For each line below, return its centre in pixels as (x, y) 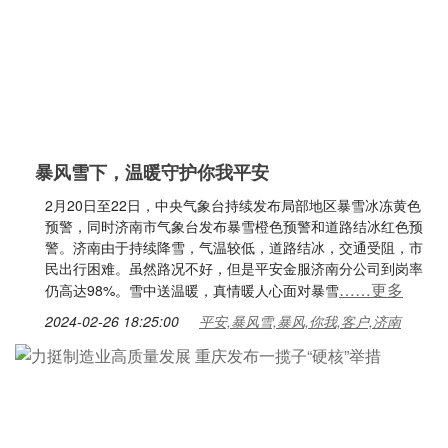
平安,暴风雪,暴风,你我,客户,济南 (300, 321)
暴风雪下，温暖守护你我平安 (152, 172)
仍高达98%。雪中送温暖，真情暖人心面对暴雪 (192, 290)
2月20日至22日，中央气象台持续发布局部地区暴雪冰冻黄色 (233, 205)
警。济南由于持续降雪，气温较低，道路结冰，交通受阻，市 (234, 247)
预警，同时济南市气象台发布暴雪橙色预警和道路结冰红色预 (234, 226)
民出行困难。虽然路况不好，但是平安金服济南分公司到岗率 (234, 268)
